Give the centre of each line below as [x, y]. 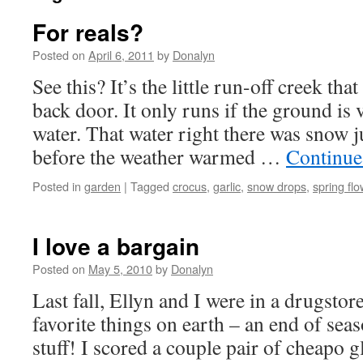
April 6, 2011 [121, 55]
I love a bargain [116, 246]
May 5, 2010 [120, 269]
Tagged [150, 186]
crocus [190, 186]
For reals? [88, 32]
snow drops [277, 186]
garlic [227, 186]
